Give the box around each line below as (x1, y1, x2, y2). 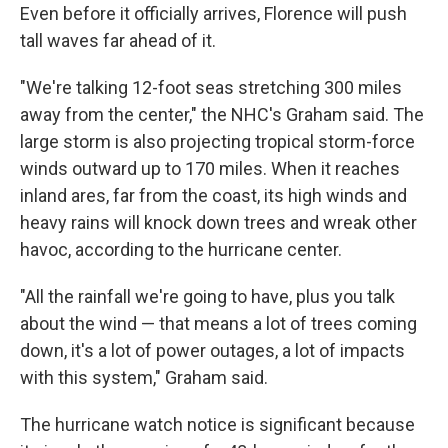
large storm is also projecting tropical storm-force (20, 131, 415, 152)
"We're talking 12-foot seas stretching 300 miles (20, 77, 402, 98)
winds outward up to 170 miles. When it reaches (20, 158, 400, 179)
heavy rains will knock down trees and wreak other (20, 212, 417, 233)
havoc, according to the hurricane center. (20, 239, 342, 260)
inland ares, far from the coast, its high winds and (20, 185, 407, 206)
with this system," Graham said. (20, 367, 268, 388)
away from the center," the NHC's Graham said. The (20, 104, 424, 125)
